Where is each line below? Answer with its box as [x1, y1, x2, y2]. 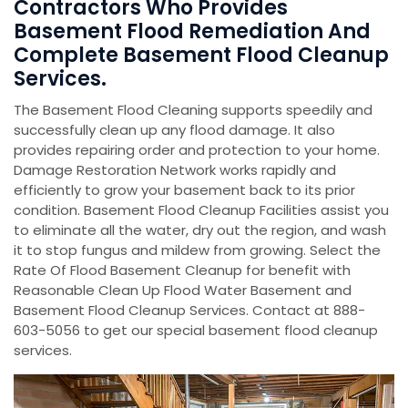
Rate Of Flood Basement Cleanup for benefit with [14, 260, 351, 280]
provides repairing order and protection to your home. [14, 140, 380, 159]
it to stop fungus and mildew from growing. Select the [14, 240, 381, 260]
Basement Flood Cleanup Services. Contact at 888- [14, 301, 365, 320]
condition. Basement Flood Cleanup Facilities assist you [14, 200, 389, 219]
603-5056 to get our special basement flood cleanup [14, 321, 378, 340]
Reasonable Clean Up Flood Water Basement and [14, 280, 352, 300]
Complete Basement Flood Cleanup [14, 41, 389, 69]
